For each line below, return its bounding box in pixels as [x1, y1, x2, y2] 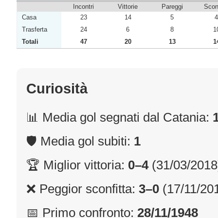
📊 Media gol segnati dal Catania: [26, 110, 213, 124]
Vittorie [118, 3, 138, 10]
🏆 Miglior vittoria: [26, 158, 128, 172]
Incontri [73, 3, 94, 10]
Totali [22, 38, 38, 45]
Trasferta [22, 26, 47, 33]
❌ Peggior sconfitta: [26, 182, 139, 196]
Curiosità [26, 81, 88, 96]
